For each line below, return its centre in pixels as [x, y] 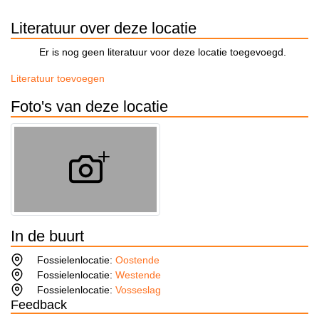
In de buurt [47, 236]
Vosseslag [138, 290]
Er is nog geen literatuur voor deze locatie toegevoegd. [163, 52]
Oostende [138, 260]
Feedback [39, 305]
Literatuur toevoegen [58, 79]
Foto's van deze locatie [89, 107]
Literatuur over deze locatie [104, 28]
